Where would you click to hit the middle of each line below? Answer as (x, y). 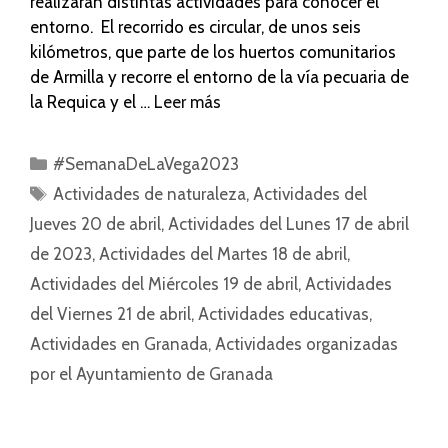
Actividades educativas (283, 313)
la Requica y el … (92, 101)
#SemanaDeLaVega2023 (146, 163)
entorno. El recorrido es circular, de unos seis (195, 26)
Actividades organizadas (306, 343)
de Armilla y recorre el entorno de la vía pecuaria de (219, 76)
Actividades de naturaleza (150, 193)
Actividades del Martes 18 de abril (223, 253)
